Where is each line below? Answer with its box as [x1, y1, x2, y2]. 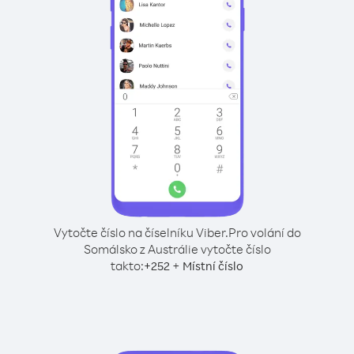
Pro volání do [228, 224, 301, 240]
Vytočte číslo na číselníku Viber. [53, 224, 228, 240]
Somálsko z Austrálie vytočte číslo [83, 241, 271, 257]
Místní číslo [183, 258, 243, 273]
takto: [111, 258, 144, 273]
